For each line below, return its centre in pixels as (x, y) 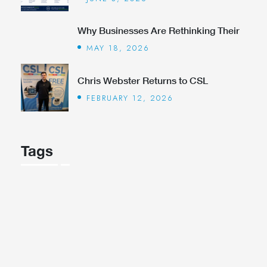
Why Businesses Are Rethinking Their (159, 30)
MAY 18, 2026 (118, 48)
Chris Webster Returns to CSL (143, 80)
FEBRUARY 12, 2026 (130, 98)
